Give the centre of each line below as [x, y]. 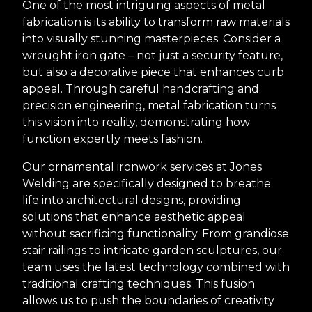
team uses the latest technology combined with [156, 267]
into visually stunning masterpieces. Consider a [151, 38]
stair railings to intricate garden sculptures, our [152, 250]
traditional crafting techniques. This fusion [139, 283]
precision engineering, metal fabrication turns [149, 105]
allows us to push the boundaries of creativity [148, 300]
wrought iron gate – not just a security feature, [153, 55]
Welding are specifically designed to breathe [147, 183]
